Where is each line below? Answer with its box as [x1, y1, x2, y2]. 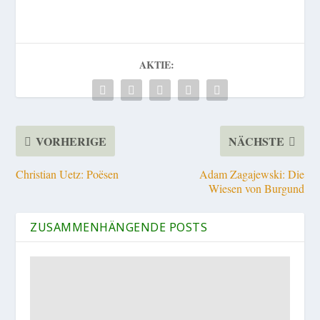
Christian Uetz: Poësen [16, 166, 119, 182]
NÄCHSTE [228, 133, 284, 150]
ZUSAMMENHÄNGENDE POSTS [30, 219, 208, 236]
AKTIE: [139, 57, 174, 73]
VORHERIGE [36, 133, 107, 150]
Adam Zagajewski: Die [199, 166, 304, 182]
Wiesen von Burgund [208, 181, 304, 196]
